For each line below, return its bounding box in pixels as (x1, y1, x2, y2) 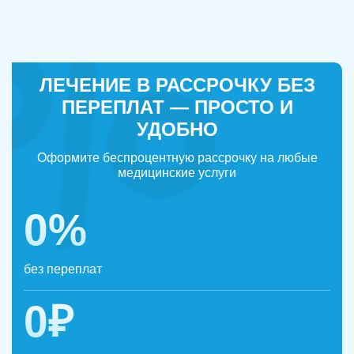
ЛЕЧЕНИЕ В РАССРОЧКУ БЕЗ (39, 74, 315, 96)
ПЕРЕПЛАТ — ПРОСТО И (61, 96, 293, 119)
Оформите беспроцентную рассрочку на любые (36, 151, 318, 165)
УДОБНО (136, 119, 218, 141)
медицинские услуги (118, 166, 236, 180)
